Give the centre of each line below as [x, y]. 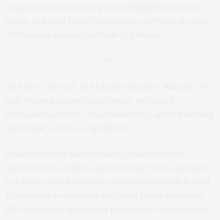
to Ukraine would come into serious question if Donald [108, 181]
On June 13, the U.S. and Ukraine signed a [83, 87]
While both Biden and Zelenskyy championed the [95, 154]
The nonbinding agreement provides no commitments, [109, 209]
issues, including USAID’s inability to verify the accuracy [109, 21]
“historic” [179, 87]
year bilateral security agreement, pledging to [92, 100]
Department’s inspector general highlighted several [102, 7]
